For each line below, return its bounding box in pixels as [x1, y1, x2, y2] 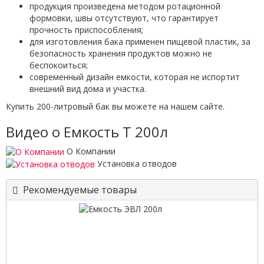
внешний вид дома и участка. [29, 82, 146, 94]
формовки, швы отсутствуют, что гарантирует [29, 12, 219, 24]
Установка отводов [97, 157, 177, 169]
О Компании [67, 145, 115, 157]
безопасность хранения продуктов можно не [29, 47, 212, 59]
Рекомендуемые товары [18, 183, 137, 197]
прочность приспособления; [29, 24, 143, 35]
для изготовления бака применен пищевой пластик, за [29, 35, 250, 47]
